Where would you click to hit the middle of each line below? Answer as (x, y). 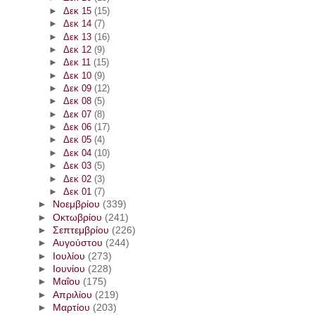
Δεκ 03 (78, 166)
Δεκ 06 (78, 127)
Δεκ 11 (78, 63)
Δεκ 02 (78, 179)
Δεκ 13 (78, 37)
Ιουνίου (70, 269)
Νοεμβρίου (77, 205)
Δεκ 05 (78, 140)
